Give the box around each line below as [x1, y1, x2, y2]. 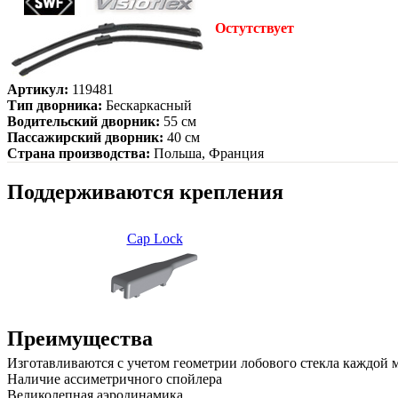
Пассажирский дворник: [7, 129, 163, 145]
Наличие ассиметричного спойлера [7, 370, 222, 386]
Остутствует [215, 20, 294, 36]
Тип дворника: [7, 97, 102, 113]
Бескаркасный [102, 97, 192, 113]
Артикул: [7, 81, 68, 97]
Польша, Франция [150, 145, 264, 161]
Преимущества [7, 326, 153, 350]
